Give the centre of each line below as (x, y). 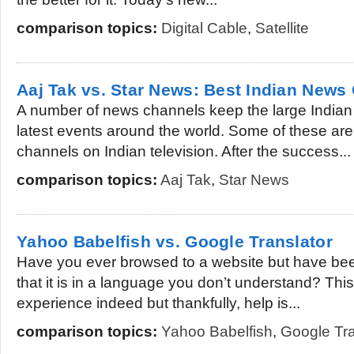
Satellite (282, 28)
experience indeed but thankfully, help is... (158, 303)
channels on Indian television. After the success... (184, 151)
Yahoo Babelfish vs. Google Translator (175, 241)
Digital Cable (204, 28)
